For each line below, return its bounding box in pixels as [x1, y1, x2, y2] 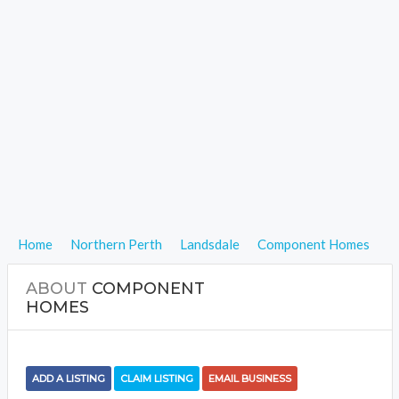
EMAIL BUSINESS [208, 372, 291, 385]
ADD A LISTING [31, 372, 105, 385]
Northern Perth [70, 236, 162, 252]
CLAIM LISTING [119, 372, 193, 385]
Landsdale [180, 236, 240, 252]
